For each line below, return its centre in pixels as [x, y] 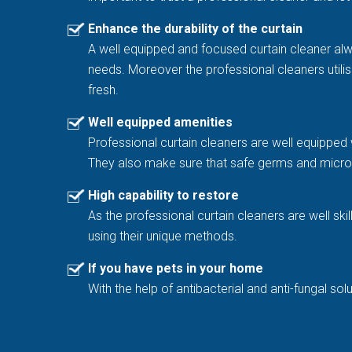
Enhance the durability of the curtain [195, 29]
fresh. [103, 90]
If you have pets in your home [176, 269]
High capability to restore [163, 196]
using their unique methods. [163, 236]
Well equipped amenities [160, 123]
